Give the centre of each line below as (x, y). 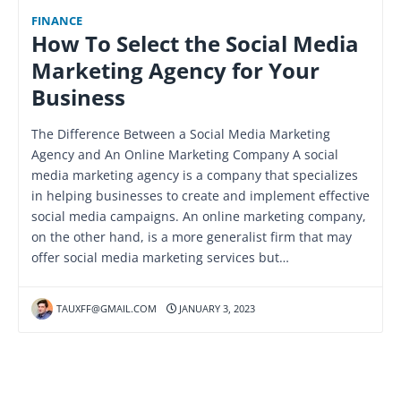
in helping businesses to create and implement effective (200, 195)
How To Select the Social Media (195, 43)
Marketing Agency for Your (175, 70)
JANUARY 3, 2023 (215, 308)
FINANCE (57, 21)
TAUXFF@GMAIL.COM (106, 308)
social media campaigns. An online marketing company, (199, 216)
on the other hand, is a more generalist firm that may (192, 236)
